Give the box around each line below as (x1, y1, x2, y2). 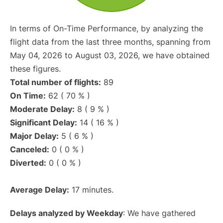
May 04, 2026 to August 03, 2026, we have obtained (10, 50, 210, 60)
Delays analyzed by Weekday (10, 208, 123, 218)
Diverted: (10, 158, 46, 168)
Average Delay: (10, 185, 69, 195)
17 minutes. (69, 185, 113, 195)
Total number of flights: (10, 77, 101, 87)
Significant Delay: (10, 117, 77, 127)
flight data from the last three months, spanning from (10, 37, 211, 47)
